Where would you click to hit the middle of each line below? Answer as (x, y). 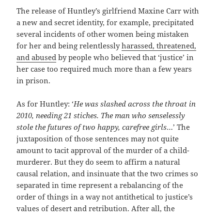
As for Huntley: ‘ (45, 104)
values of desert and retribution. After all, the (96, 209)
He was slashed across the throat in (135, 104)
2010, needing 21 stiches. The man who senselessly (101, 116)
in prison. (34, 81)
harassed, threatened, (159, 46)
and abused (37, 57)
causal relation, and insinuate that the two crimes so (108, 174)
